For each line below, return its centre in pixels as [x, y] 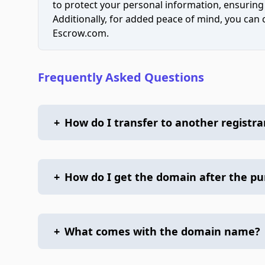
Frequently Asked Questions [121, 77]
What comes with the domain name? [162, 231]
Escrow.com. [81, 33]
